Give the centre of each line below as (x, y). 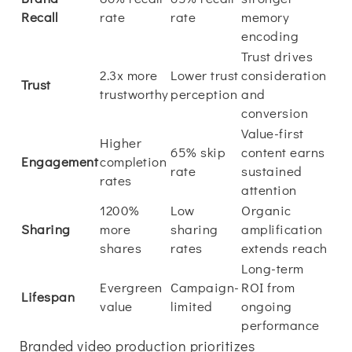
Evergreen (131, 287)
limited (192, 306)
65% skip (198, 152)
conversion (275, 113)
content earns (283, 152)
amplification (282, 229)
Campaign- (205, 287)
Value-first (273, 133)
